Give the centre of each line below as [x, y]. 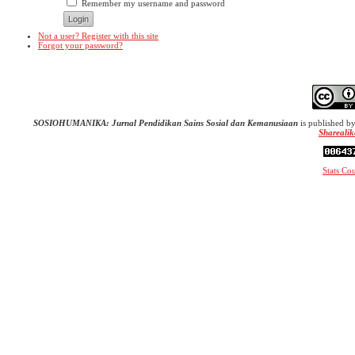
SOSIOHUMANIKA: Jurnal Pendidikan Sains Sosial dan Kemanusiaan [167, 122]
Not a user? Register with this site [98, 36]
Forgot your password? [80, 46]
